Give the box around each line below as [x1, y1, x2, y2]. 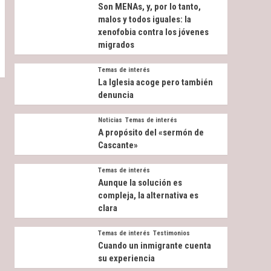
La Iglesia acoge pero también [97, 77, 213, 88]
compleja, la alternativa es [97, 190, 198, 201]
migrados [97, 39, 134, 50]
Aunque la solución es [97, 177, 182, 188]
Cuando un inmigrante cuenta [97, 240, 211, 251]
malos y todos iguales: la [97, 14, 191, 25]
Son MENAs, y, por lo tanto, [97, 1, 201, 12]
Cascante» [97, 140, 138, 151]
